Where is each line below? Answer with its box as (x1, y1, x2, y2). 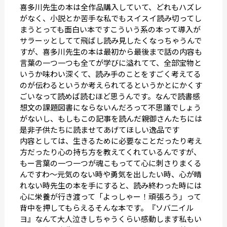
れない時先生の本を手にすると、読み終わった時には (19, 180, 202, 191)
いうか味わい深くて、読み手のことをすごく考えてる (19, 68, 201, 79)
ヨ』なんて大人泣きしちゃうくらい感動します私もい (19, 213, 202, 224)
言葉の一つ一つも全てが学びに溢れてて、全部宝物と (19, 57, 202, 68)
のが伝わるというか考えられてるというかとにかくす (19, 80, 202, 90)
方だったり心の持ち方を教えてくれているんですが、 (19, 146, 201, 157)
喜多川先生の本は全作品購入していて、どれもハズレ (19, 2, 202, 12)
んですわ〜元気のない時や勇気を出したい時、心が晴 (19, 169, 202, 179)
